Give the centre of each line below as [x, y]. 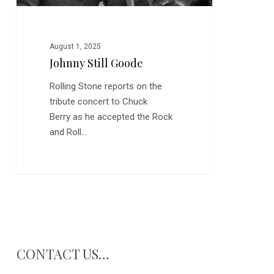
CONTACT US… [63, 254]
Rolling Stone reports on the [106, 87]
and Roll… [68, 132]
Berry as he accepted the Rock [111, 117]
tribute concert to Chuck [99, 102]
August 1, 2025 [76, 47]
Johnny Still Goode [97, 63]
